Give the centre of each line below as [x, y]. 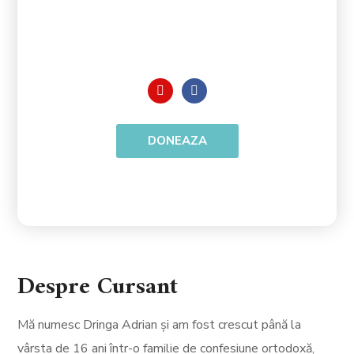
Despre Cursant [98, 288]
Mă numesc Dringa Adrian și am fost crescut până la [160, 325]
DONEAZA [177, 141]
